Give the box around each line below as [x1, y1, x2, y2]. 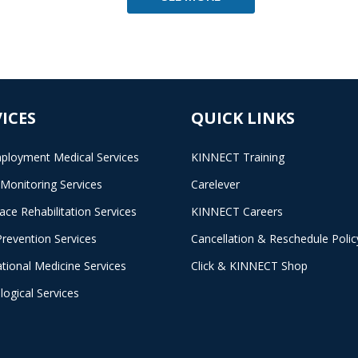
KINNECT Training [191, 149, 284, 165]
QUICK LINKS [191, 107, 295, 129]
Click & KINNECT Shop [191, 258, 308, 273]
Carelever [191, 177, 240, 192]
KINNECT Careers [191, 204, 283, 219]
